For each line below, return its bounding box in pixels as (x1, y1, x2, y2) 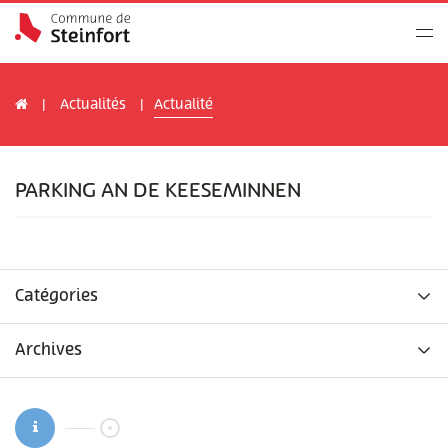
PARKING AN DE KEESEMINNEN (15, 177, 301, 205)
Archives (15, 339, 82, 362)
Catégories (15, 285, 98, 308)
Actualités (60, 96, 126, 113)
